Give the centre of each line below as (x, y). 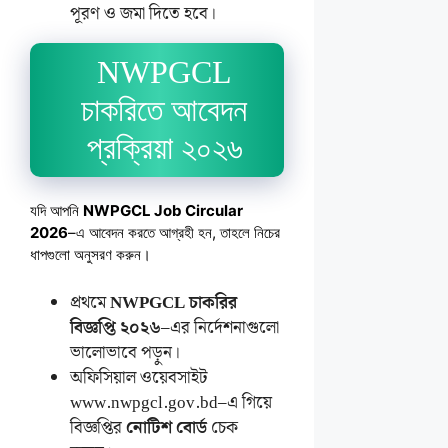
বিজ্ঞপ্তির (98, 428)
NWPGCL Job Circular (163, 211)
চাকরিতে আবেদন (164, 110)
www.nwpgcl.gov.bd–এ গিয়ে (171, 403)
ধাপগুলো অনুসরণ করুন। (90, 255)
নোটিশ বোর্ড (166, 428)
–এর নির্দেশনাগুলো (220, 328)
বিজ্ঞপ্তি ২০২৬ (115, 328)
